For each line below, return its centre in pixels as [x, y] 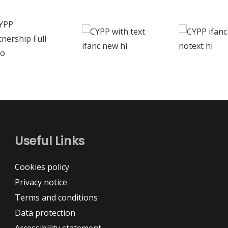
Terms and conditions [56, 198]
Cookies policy [42, 167]
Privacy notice [41, 182]
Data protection [45, 213]
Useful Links [50, 141]
